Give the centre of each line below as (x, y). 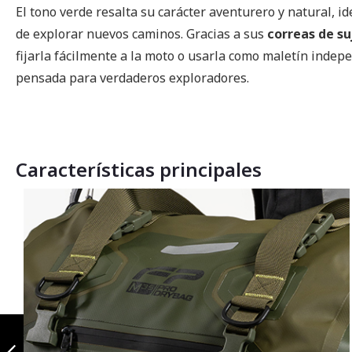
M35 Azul (39, 334)
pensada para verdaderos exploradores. (132, 77)
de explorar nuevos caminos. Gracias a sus (141, 33)
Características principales (139, 169)
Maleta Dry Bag (56, 320)
